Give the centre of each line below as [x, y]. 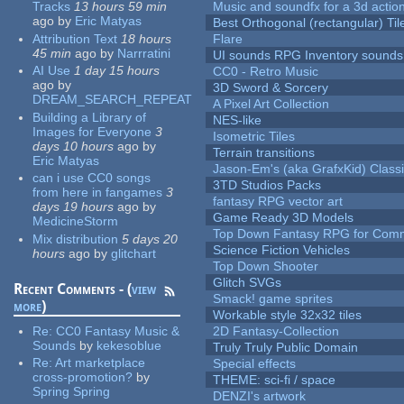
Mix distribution [76, 239]
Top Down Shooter [266, 266]
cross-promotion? [83, 377]
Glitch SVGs [248, 283]
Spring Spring [72, 392]
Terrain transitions [264, 153]
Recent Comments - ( [73, 289]
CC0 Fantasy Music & [118, 331]
